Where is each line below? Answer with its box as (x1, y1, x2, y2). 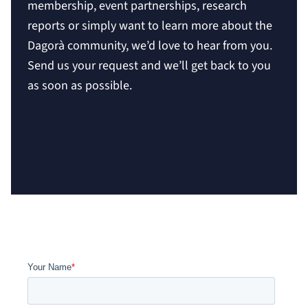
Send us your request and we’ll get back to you (27, 56, 271, 74)
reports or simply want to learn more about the (27, 16, 272, 34)
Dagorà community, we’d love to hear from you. (27, 36, 272, 54)
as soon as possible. (27, 76, 132, 94)
